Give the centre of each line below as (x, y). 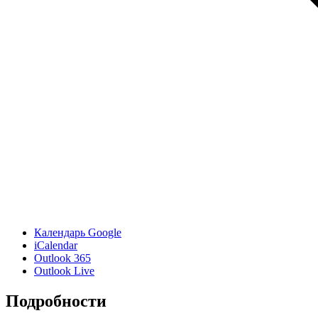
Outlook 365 (62, 258)
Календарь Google (78, 233)
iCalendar (56, 246)
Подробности (56, 301)
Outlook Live (64, 271)
